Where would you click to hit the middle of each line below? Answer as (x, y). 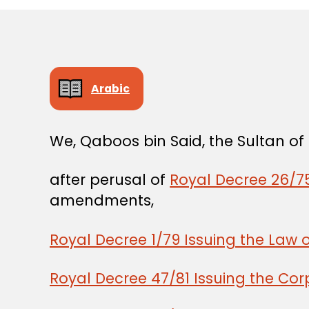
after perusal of (110, 180)
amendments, (102, 201)
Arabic (110, 88)
